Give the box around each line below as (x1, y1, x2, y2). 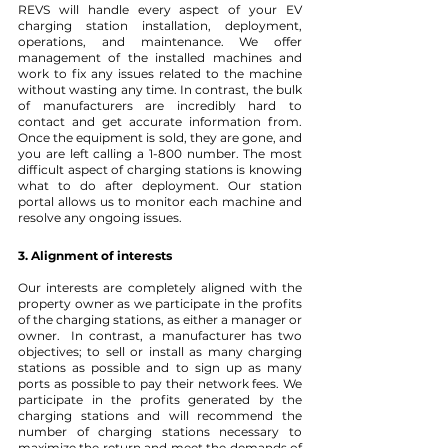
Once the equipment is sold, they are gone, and (18, 130, 302, 145)
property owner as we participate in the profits (18, 296, 302, 311)
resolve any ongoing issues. (18, 210, 182, 225)
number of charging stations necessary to (18, 424, 302, 439)
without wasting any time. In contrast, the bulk (18, 82, 302, 97)
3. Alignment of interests (18, 248, 172, 263)
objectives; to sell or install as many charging (18, 344, 302, 359)
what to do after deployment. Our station (18, 178, 302, 193)
